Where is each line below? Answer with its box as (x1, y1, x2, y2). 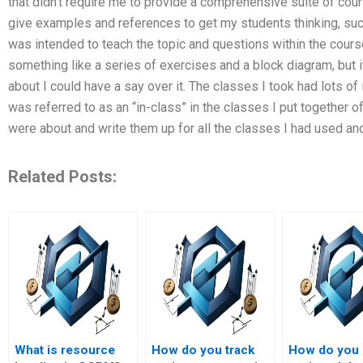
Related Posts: (8, 166, 117, 186)
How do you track (152, 342, 254, 357)
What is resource (15, 342, 115, 357)
